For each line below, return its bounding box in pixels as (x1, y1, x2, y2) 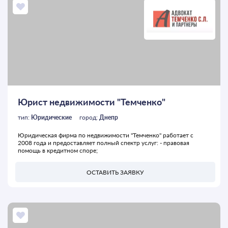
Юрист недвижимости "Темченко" (18, 96, 165, 108)
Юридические (31, 113, 72, 122)
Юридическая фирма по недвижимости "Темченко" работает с (18, 131, 193, 139)
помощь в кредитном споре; (18, 147, 98, 155)
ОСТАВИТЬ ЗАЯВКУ (87, 168, 144, 176)
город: (79, 113, 99, 122)
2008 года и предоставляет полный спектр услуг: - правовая (18, 139, 189, 147)
